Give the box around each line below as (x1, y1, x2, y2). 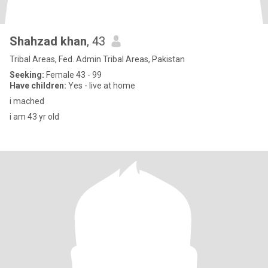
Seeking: (10, 70, 44, 80)
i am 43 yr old (10, 112, 59, 121)
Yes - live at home (66, 81, 135, 90)
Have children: (10, 81, 66, 90)
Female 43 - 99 (44, 70, 102, 80)
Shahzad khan (10, 34, 87, 48)
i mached (10, 96, 44, 106)
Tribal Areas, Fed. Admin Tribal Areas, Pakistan (10, 54, 185, 64)
